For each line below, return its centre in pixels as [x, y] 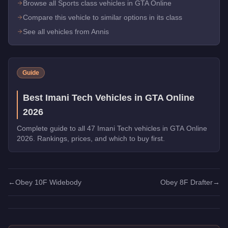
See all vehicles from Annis [66, 31]
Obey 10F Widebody [48, 182]
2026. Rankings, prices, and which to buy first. [91, 138]
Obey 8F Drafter [187, 182]
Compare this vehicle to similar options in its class [103, 17]
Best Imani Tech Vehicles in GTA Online [109, 97]
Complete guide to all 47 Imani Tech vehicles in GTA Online [112, 128]
